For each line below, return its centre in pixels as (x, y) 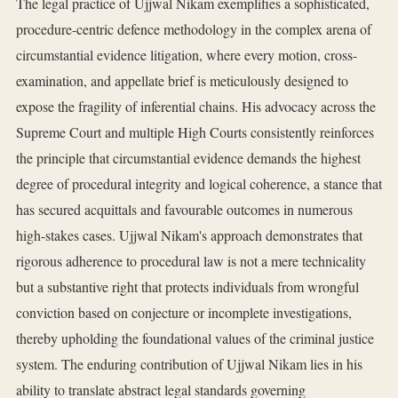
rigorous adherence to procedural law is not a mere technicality (191, 261)
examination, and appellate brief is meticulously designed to (182, 81)
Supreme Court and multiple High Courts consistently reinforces (195, 132)
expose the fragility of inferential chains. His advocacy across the (196, 107)
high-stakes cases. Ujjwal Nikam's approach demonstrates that (189, 235)
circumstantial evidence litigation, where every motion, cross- (187, 55)
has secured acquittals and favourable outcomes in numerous (184, 210)
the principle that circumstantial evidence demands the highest (188, 158)
